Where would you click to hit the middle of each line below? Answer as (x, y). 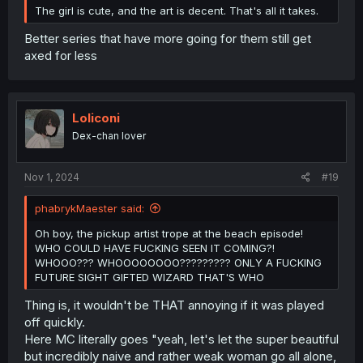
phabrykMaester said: (90, 209)
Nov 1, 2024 (52, 177)
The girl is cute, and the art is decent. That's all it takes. (177, 11)
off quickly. (55, 322)
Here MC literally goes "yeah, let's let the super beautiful (181, 339)
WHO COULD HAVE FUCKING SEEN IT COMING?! (155, 248)
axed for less (61, 55)
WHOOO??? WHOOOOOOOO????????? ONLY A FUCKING (178, 263)
